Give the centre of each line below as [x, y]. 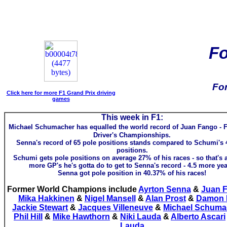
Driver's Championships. [132, 135]
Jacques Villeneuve [116, 207]
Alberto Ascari [198, 217]
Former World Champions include [72, 189]
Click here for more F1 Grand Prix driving [61, 93]
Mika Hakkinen [46, 198]
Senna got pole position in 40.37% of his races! [132, 173]
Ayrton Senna [164, 189]
